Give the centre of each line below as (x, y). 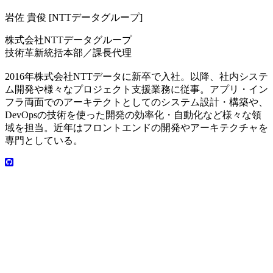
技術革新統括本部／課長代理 (68, 52)
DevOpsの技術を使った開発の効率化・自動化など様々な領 (133, 115)
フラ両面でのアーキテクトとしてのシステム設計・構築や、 (136, 102)
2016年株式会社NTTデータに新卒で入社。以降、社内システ (136, 76)
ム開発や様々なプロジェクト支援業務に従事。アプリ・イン (136, 89)
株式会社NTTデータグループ (68, 40)
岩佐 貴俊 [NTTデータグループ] (74, 17)
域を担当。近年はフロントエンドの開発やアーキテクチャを (136, 127)
